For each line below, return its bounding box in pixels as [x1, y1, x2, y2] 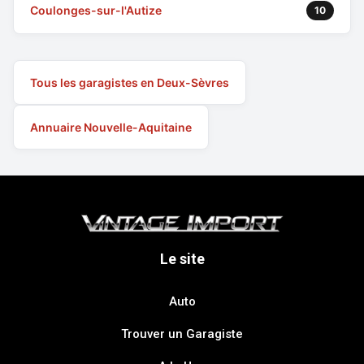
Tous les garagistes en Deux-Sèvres [30, 75, 229, 89]
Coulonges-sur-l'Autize [30, 3, 162, 18]
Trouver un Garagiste [121, 327, 243, 341]
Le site [159, 250, 205, 267]
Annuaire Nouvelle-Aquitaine [30, 119, 192, 134]
